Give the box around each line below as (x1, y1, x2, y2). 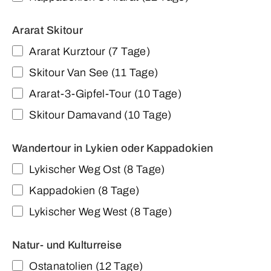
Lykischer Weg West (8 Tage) (29, 206, 172, 218)
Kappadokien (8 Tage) (29, 184, 140, 197)
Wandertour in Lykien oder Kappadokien (12, 142, 214, 155)
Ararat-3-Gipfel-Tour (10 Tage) (29, 88, 181, 100)
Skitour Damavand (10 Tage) (29, 109, 172, 122)
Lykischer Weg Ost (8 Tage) (29, 163, 165, 176)
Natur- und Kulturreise (12, 239, 122, 252)
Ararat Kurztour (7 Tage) (29, 45, 150, 58)
